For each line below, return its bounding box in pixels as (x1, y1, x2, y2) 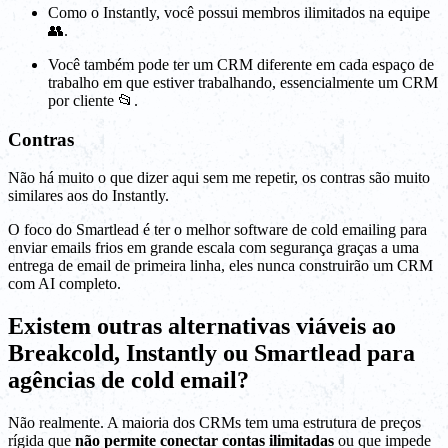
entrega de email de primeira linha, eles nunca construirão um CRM (8, 257, 433, 275)
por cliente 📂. (48, 91, 138, 109)
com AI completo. (8, 275, 121, 293)
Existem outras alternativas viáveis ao (8, 313, 396, 340)
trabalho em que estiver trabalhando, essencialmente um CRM (48, 73, 438, 91)
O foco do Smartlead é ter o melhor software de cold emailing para (8, 221, 427, 239)
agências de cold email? (8, 367, 249, 394)
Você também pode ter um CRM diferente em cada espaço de (48, 55, 434, 73)
